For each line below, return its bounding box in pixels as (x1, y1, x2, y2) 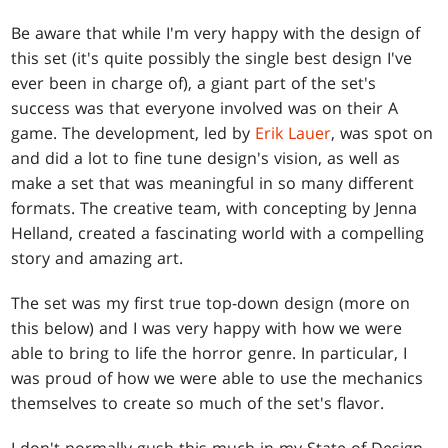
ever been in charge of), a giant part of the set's (11, 72, 377, 95)
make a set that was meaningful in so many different (11, 172, 415, 195)
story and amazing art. (11, 247, 184, 270)
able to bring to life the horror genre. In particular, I (11, 342, 408, 365)
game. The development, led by (11, 122, 256, 145)
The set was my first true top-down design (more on (11, 292, 411, 315)
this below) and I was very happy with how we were (11, 317, 403, 340)
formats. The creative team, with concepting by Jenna (11, 197, 418, 220)
